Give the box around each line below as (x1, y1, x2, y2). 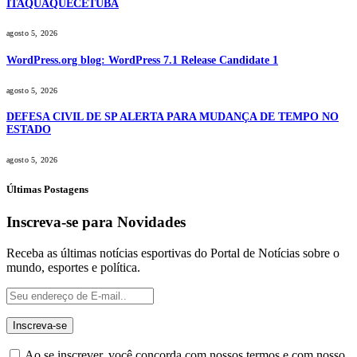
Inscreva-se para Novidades (6, 214, 186, 231)
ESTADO (6, 124, 51, 136)
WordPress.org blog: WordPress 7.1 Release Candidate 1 (6, 54, 278, 67)
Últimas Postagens (6, 183, 88, 196)
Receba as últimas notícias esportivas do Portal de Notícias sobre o (6, 245, 339, 260)
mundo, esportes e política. (6, 260, 140, 274)
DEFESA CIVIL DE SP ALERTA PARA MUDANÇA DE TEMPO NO (6, 111, 339, 124)
